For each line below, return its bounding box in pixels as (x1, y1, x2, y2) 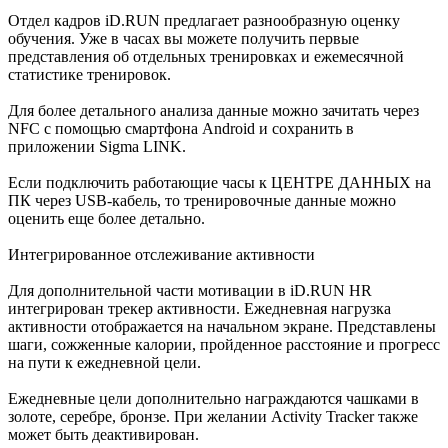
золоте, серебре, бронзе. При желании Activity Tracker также (8, 407, 418, 425)
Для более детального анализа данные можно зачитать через (8, 101, 419, 119)
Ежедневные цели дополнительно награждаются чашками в (8, 389, 419, 407)
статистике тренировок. (8, 65, 171, 83)
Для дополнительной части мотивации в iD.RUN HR (8, 281, 372, 299)
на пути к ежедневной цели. (8, 353, 201, 371)
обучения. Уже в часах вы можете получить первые (8, 29, 359, 47)
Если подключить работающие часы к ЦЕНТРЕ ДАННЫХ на (8, 173, 431, 191)
